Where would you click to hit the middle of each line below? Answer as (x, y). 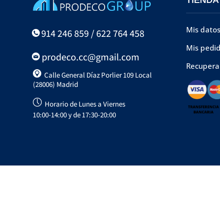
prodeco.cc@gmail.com (90, 57)
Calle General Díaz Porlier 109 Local (97, 75)
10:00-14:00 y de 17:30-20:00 (75, 115)
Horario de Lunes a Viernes (84, 104)
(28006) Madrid (56, 84)
